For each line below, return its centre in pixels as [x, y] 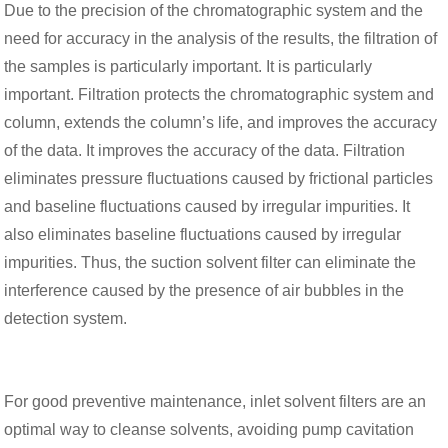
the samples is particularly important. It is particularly [188, 66]
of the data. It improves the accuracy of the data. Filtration [205, 150]
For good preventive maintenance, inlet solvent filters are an [215, 401]
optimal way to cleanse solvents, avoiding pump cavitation [209, 429]
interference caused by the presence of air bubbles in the [204, 290]
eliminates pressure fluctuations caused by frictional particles [219, 178]
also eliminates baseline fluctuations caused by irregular [203, 234]
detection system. [66, 318]
